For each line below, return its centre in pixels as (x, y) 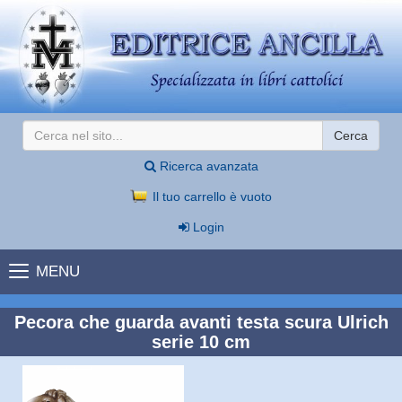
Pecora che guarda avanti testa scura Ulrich (201, 322)
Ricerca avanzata (207, 166)
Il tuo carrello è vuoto (210, 196)
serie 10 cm (201, 341)
